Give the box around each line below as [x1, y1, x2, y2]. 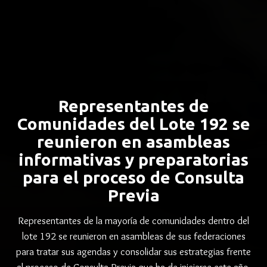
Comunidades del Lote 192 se [17, 114, 250, 133]
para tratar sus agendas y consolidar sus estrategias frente [16, 246, 251, 257]
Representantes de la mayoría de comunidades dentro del [18, 215, 249, 226]
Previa [107, 186, 160, 204]
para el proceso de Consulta [23, 168, 244, 187]
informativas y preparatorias [18, 150, 249, 169]
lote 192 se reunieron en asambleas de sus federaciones [21, 230, 246, 242]
